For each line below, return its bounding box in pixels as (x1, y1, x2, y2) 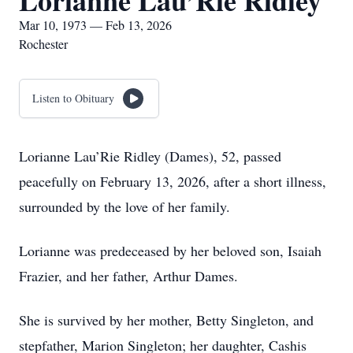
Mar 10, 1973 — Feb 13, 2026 (19, 17, 172, 33)
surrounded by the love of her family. (19, 197, 230, 216)
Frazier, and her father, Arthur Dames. (19, 266, 238, 285)
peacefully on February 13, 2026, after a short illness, (19, 172, 326, 191)
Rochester (19, 35, 68, 52)
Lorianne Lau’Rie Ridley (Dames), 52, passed (19, 147, 281, 165)
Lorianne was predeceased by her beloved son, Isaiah (19, 241, 321, 260)
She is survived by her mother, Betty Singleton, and (19, 310, 314, 329)
